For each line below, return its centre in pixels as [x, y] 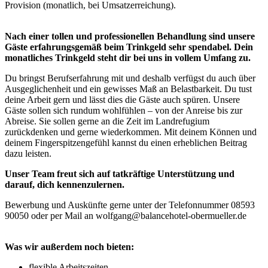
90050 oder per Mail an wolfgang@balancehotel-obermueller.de [126, 215]
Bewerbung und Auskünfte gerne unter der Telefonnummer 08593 [130, 205]
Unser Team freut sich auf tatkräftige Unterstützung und [120, 173]
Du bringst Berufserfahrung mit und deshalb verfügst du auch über [130, 78]
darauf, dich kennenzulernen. [65, 184]
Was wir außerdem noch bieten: [69, 246]
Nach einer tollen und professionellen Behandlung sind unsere [130, 36]
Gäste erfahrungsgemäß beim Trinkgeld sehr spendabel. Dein [129, 47]
